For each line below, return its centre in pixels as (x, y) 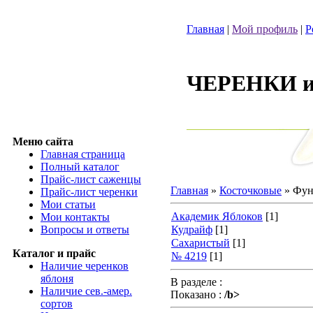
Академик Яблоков (217, 216)
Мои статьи (68, 204)
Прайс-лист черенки (89, 192)
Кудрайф (192, 230)
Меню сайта (43, 141)
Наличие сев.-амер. (86, 291)
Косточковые (250, 190)
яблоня (57, 278)
